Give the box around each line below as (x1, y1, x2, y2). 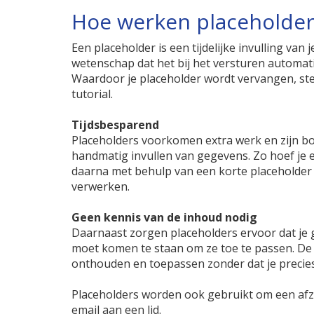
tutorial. (71, 86, 113, 102)
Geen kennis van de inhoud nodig (71, 210, 257, 225)
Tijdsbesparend (71, 117, 159, 132)
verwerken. (71, 179, 130, 194)
